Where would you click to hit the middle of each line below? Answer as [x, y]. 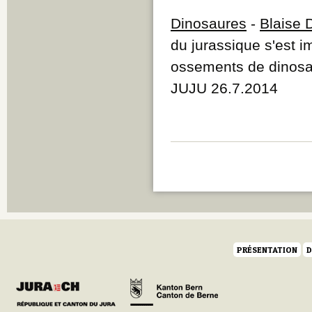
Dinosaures [209, 23]
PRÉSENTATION [267, 249]
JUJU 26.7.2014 [224, 88]
